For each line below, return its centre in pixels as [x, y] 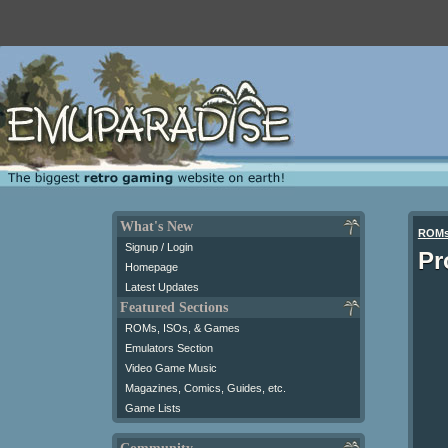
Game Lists [153, 407]
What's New [156, 226]
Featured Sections [174, 307]
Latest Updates [162, 286]
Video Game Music [171, 367]
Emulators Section [169, 347]
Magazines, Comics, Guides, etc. [205, 387]
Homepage [151, 266]
